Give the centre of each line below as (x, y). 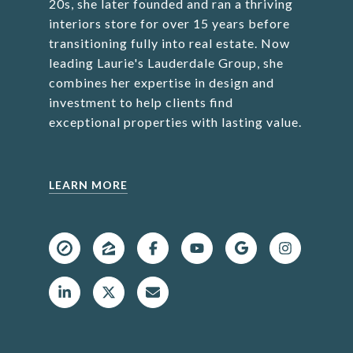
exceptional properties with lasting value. (175, 122)
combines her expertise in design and (161, 82)
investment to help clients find (141, 102)
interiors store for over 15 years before (169, 23)
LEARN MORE (88, 185)
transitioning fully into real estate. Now (169, 43)
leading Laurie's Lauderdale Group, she (166, 63)
